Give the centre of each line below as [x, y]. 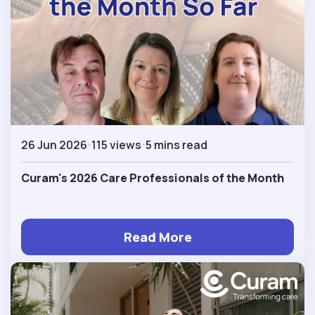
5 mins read [176, 144]
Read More [157, 237]
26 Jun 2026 [54, 144]
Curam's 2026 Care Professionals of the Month [153, 178]
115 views [116, 144]
